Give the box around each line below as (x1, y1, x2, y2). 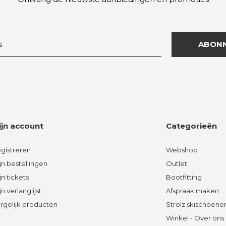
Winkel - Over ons (165, 213, 224, 222)
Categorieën (165, 121, 217, 131)
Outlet (165, 159, 187, 167)
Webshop (165, 145, 198, 154)
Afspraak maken (165, 186, 219, 195)
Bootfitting (165, 173, 202, 181)
